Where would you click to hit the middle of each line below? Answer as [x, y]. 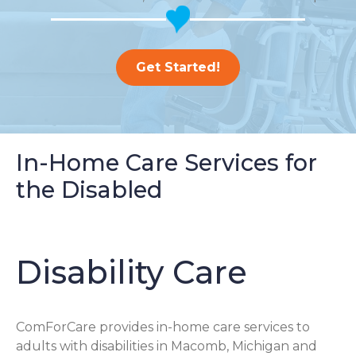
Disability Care [132, 272]
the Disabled [89, 190]
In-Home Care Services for [166, 163]
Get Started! [178, 67]
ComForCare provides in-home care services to [163, 327]
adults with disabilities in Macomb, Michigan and [166, 346]
